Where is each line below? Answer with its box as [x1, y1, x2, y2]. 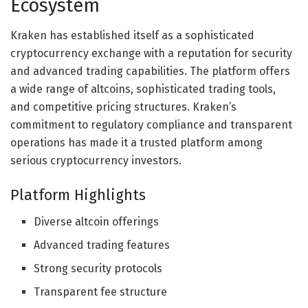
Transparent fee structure [34, 285, 168, 298]
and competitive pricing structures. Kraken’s [10, 100, 236, 114]
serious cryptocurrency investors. [10, 154, 181, 168]
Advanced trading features [34, 238, 170, 252]
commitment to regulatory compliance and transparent [10, 118, 292, 132]
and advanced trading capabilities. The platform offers [10, 65, 290, 78]
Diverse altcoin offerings [34, 214, 159, 228]
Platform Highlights [10, 186, 146, 205]
